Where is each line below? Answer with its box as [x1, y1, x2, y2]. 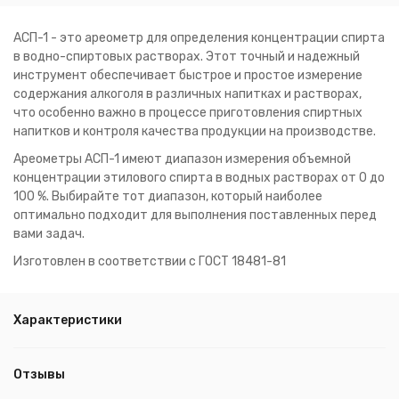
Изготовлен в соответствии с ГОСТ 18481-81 [13, 254, 286, 269]
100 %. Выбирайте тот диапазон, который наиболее [13, 189, 322, 204]
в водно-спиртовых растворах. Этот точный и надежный [13, 49, 360, 64]
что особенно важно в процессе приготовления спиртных [13, 105, 362, 120]
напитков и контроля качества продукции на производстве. [13, 124, 376, 139]
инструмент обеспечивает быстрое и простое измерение [13, 68, 362, 83]
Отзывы [13, 367, 65, 382]
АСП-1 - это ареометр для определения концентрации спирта [13, 30, 385, 45]
